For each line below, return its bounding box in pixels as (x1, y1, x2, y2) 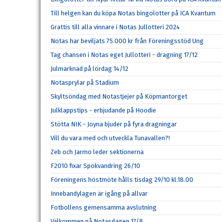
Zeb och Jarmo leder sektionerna (51, 148, 144, 156)
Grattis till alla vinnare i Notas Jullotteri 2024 (51, 23, 180, 31)
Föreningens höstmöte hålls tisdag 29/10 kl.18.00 (51, 176, 193, 184)
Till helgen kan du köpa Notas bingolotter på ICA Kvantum (51, 9, 216, 17)
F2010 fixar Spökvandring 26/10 (51, 162, 140, 170)
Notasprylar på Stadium (51, 79, 119, 87)
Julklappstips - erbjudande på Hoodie (51, 107, 156, 114)
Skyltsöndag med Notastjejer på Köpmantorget (51, 93, 187, 101)
